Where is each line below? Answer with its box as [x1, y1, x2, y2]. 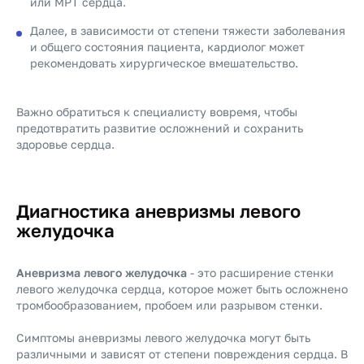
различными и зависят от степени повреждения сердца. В [16, 347, 348, 361]
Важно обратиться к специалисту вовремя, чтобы [16, 105, 297, 119]
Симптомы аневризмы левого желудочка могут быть [16, 331, 310, 344]
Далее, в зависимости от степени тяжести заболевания [30, 24, 345, 37]
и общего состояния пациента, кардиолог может [30, 40, 305, 54]
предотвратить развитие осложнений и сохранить [16, 121, 303, 135]
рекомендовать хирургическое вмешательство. [30, 56, 298, 70]
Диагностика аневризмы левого [16, 200, 301, 222]
